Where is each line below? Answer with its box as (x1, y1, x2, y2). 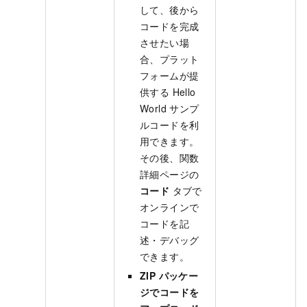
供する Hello (140, 85, 196, 99)
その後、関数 (140, 151, 199, 165)
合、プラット (140, 52, 199, 66)
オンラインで (140, 200, 199, 214)
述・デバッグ (140, 233, 199, 247)
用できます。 (140, 134, 199, 149)
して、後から (140, 3, 199, 17)
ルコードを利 (140, 118, 199, 132)
